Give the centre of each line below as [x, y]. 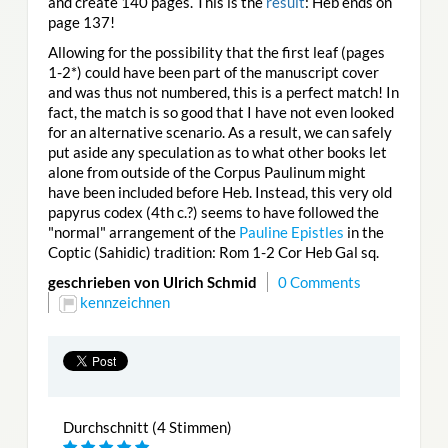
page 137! [81, 21]
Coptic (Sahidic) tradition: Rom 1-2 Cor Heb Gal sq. [214, 251]
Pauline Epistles [291, 231]
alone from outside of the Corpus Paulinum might [206, 171]
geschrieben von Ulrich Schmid [152, 281]
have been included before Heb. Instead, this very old [219, 191]
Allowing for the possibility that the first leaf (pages [216, 51]
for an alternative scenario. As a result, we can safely [219, 131]
